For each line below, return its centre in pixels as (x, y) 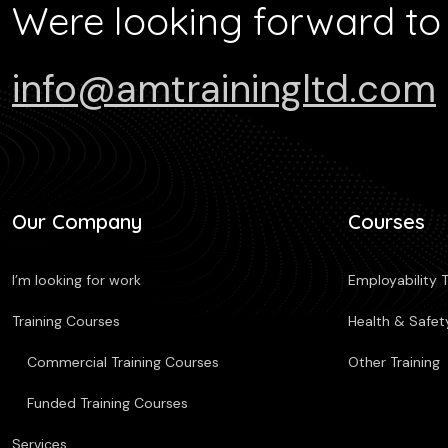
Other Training (394, 361)
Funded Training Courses (107, 402)
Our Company (77, 221)
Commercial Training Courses (123, 361)
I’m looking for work (76, 279)
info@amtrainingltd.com (224, 88)
